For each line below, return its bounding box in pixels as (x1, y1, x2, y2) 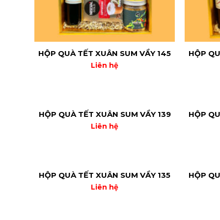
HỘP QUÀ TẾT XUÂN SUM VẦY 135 (39, 170, 170, 180)
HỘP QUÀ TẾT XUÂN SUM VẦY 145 (38, 48, 171, 58)
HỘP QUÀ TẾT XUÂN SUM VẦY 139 (38, 109, 171, 119)
